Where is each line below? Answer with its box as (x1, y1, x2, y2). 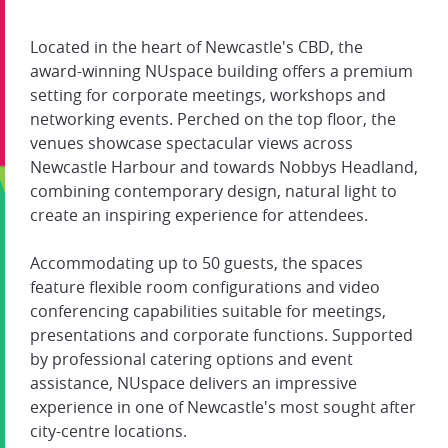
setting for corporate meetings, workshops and (30, 84, 386, 107)
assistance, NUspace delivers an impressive (30, 372, 357, 395)
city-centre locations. (30, 420, 187, 443)
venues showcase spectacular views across (30, 132, 353, 155)
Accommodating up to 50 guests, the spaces (30, 252, 363, 275)
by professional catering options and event (30, 348, 353, 371)
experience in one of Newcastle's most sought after (30, 396, 416, 419)
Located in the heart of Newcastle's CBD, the (30, 36, 363, 59)
